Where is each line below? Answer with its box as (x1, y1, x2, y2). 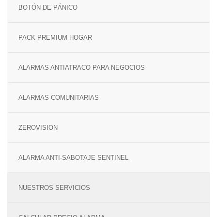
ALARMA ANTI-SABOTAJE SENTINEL (18, 154, 128, 161)
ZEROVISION (18, 124, 58, 131)
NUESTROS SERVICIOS (18, 184, 90, 191)
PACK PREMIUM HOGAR (18, 34, 92, 41)
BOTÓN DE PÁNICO (18, 4, 77, 11)
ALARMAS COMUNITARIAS (18, 94, 99, 101)
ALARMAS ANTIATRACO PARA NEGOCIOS (18, 64, 145, 71)
